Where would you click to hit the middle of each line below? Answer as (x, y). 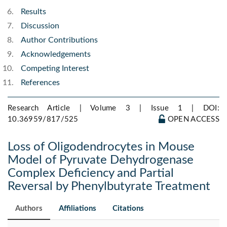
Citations (128, 209)
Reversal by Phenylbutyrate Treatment (109, 187)
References (40, 83)
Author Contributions (59, 40)
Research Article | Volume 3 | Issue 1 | (105, 108)
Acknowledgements (56, 54)
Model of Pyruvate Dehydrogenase (101, 160)
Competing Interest (55, 69)
